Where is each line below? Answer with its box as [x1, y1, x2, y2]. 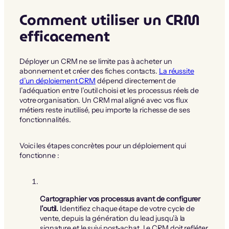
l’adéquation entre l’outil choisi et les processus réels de [19, 86, 199, 96]
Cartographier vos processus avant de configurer [40, 194, 201, 203]
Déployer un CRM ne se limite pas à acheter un [19, 57, 172, 66]
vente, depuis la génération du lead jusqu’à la [40, 213, 186, 223]
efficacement [19, 25, 110, 49]
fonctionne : [19, 151, 59, 161]
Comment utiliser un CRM [19, 8, 200, 32]
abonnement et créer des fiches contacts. [19, 66, 159, 76]
